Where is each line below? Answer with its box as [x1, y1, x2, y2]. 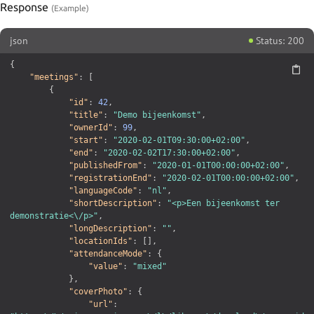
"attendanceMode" [69, 249, 147, 259]
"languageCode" [69, 186, 137, 196]
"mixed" [132, 261, 167, 272]
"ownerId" [69, 123, 113, 133]
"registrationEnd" [69, 173, 152, 184]
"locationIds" [69, 236, 132, 247]
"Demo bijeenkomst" [113, 110, 201, 121]
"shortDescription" [69, 198, 157, 209]
